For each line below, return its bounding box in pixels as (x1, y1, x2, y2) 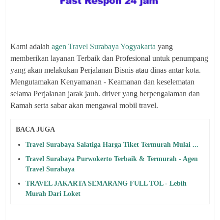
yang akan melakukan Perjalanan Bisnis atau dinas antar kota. (10, 66, 201, 74)
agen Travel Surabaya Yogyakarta (52, 42, 156, 51)
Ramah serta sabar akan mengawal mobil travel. (10, 101, 158, 110)
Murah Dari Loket (26, 190, 81, 197)
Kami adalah (10, 42, 52, 51)
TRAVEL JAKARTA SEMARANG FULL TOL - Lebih (26, 179, 187, 187)
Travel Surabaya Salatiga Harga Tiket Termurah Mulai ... (26, 140, 198, 148)
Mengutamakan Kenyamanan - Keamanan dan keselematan (10, 78, 194, 86)
